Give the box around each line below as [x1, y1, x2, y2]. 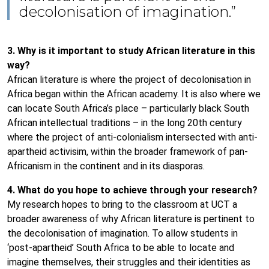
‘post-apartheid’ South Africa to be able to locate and [7, 242, 234, 253]
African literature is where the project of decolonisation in [7, 74, 251, 85]
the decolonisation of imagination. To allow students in [7, 228, 238, 239]
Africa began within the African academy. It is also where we [7, 88, 261, 100]
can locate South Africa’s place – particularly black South [7, 103, 249, 114]
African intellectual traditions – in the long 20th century [7, 117, 242, 128]
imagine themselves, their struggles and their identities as [7, 256, 250, 268]
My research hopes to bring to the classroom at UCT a [7, 199, 237, 210]
